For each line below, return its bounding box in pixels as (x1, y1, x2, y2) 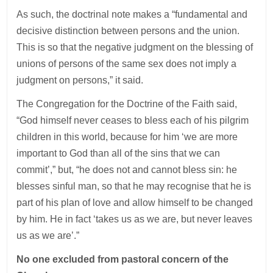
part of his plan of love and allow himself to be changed (16, 197, 253, 208)
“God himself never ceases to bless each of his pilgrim (16, 115, 249, 126)
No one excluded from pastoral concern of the (16, 253, 229, 264)
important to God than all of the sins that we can (16, 147, 221, 158)
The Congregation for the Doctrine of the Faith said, (16, 98, 238, 109)
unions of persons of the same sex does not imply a (16, 58, 237, 69)
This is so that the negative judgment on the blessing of (16, 41, 253, 52)
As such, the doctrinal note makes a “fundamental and (16, 9, 248, 19)
